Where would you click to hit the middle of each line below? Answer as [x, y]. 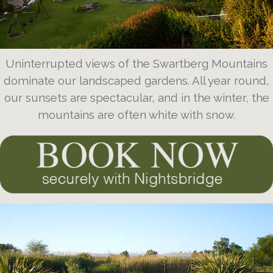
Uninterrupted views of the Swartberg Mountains [136, 63]
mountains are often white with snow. [136, 114]
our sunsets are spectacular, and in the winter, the [136, 97]
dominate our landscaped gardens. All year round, [136, 80]
